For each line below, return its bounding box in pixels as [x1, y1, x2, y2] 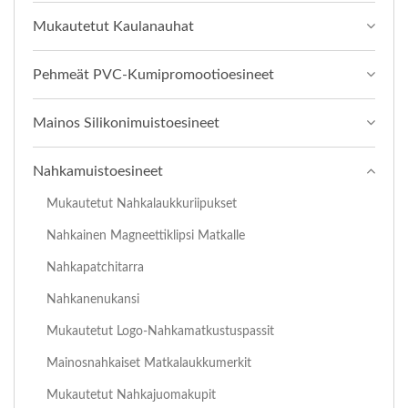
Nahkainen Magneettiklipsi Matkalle [46, 229, 245, 243]
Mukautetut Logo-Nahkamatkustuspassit [46, 324, 274, 339]
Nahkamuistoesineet [33, 164, 163, 179]
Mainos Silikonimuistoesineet [33, 116, 219, 131]
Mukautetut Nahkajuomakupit [46, 388, 216, 403]
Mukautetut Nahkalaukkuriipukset [46, 197, 237, 211]
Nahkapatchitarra [46, 260, 144, 275]
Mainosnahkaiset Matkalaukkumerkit [46, 356, 251, 371]
